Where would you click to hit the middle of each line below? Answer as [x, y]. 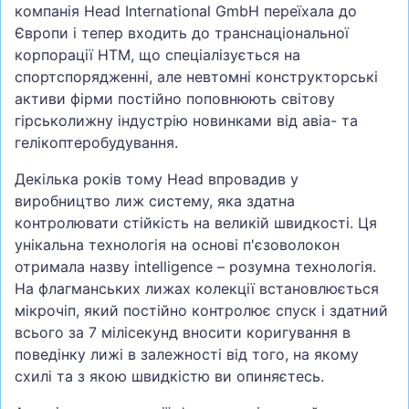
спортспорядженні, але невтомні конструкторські [196, 77]
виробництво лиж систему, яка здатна [155, 201]
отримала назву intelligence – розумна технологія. [195, 267]
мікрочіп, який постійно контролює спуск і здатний [201, 311]
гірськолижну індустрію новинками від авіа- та [186, 121]
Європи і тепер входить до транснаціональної [182, 33]
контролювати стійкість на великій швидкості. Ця [196, 223]
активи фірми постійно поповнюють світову [175, 99]
